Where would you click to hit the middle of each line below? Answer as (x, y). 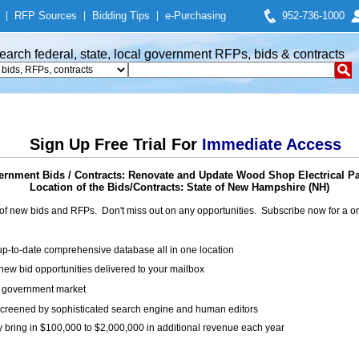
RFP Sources (46, 16)
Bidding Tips (121, 16)
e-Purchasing (196, 16)
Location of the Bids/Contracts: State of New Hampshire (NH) (179, 187)
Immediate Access (271, 144)
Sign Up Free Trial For (115, 144)
